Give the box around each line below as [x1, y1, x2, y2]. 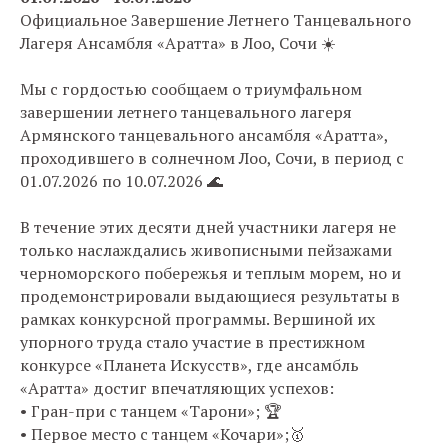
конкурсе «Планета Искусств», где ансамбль [20, 354, 359, 376]
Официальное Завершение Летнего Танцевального [20, 9, 411, 31]
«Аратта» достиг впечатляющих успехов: [20, 377, 334, 399]
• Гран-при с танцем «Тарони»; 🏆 [20, 400, 282, 422]
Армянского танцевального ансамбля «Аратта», [20, 124, 388, 146]
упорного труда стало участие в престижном [20, 331, 365, 353]
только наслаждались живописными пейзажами [20, 239, 392, 261]
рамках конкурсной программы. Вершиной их [20, 308, 375, 330]
